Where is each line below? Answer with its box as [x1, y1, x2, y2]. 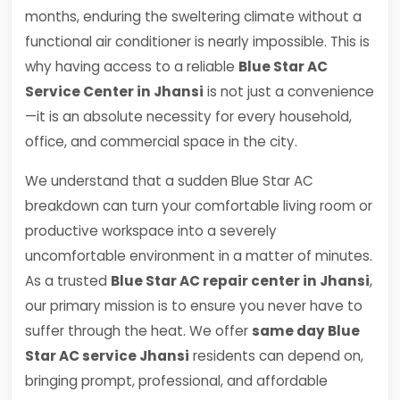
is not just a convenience [204, 82, 374, 101]
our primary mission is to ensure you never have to [25, 296, 362, 315]
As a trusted [25, 271, 111, 290]
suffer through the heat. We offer [25, 321, 252, 340]
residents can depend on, [189, 346, 363, 365]
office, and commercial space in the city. [25, 132, 297, 151]
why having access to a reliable [25, 57, 238, 76]
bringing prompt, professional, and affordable [25, 371, 328, 390]
